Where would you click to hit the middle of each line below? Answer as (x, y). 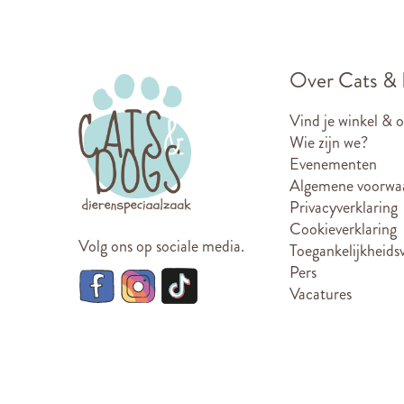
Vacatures (321, 294)
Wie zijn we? (329, 142)
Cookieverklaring (343, 229)
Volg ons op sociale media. (161, 246)
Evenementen (333, 164)
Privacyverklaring (344, 207)
